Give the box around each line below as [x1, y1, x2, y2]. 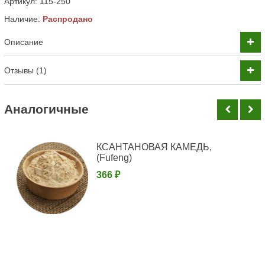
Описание [4, 37, 43, 47]
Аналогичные [4, 102, 89, 116]
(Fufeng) [96, 153, 132, 163]
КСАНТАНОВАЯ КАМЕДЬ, [96, 142, 212, 153]
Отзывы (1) [4, 65, 47, 75]
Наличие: [4, 14, 43, 24]
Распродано [43, 14, 93, 24]
